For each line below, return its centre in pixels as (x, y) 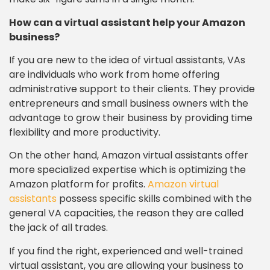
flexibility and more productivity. (85, 132)
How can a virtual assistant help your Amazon (127, 22)
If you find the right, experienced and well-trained (126, 251)
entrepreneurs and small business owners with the (129, 103)
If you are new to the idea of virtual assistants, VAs (127, 60)
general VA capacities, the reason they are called (126, 213)
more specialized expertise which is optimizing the (127, 170)
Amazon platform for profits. (78, 184)
